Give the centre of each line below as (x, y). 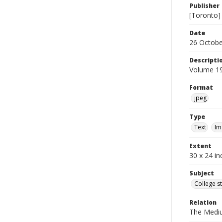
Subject (202, 173)
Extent (200, 146)
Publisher (204, 6)
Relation (203, 202)
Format (201, 87)
